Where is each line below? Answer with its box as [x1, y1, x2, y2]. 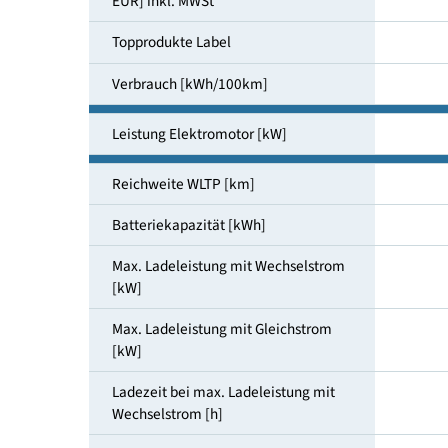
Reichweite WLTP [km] [123, 241, 283, 267]
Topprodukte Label [123, 83, 257, 109]
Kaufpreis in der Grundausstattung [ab [123, 13, 390, 39]
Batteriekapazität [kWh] [123, 287, 296, 312]
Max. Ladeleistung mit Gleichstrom [123, 402, 369, 428]
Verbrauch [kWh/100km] [123, 130, 298, 155]
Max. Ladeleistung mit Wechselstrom [123, 332, 383, 358]
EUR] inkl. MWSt [123, 38, 238, 63]
